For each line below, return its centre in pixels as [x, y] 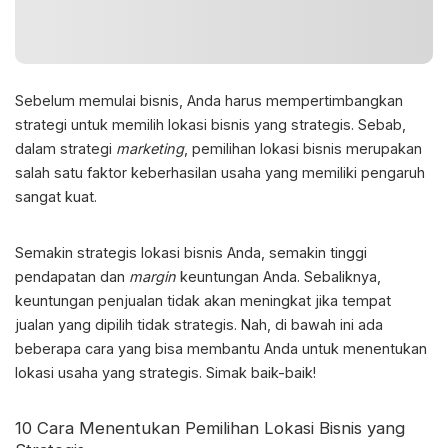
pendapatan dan [72, 277]
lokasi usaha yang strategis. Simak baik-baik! [165, 373]
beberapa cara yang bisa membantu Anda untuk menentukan [221, 349]
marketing [150, 149]
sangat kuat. [58, 197]
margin [152, 277]
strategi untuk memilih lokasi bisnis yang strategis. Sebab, [210, 125]
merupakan [382, 149]
